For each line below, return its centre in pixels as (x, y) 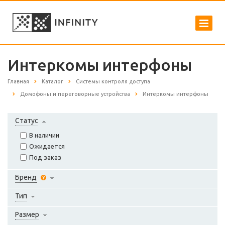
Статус (27, 121)
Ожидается (47, 146)
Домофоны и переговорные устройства (75, 94)
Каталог (52, 81)
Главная (18, 81)
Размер (27, 215)
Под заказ (45, 157)
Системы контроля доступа (113, 81)
